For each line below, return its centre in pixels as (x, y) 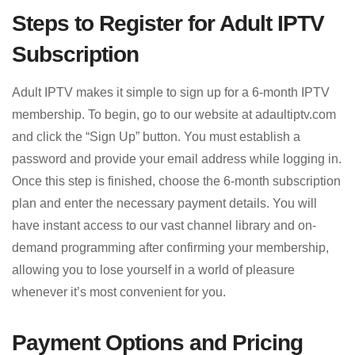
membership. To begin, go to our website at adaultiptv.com (174, 114)
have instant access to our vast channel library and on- (164, 225)
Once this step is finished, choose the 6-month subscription (176, 181)
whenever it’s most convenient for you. (119, 292)
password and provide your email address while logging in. (177, 158)
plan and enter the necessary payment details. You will (164, 203)
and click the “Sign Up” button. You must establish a (156, 136)
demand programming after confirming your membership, (170, 247)
